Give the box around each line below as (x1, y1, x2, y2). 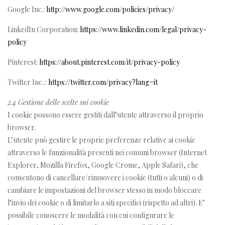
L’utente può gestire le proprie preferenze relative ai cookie (8, 135, 195, 145)
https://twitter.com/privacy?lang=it (48, 77, 158, 87)
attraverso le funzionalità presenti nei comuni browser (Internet (8, 147, 207, 157)
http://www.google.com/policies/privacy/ (46, 4, 174, 14)
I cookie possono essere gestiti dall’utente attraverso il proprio (8, 109, 203, 120)
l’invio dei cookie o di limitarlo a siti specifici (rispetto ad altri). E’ (8, 197, 205, 207)
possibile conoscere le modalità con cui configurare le (8, 210, 174, 220)
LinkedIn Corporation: (8, 24, 80, 34)
